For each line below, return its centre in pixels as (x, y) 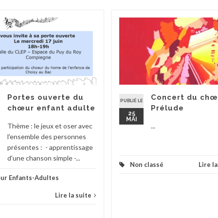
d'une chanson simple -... (44, 158)
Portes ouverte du (45, 97)
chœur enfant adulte (51, 108)
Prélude (167, 108)
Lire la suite (73, 195)
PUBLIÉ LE (131, 101)
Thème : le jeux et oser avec (50, 126)
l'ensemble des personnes (47, 136)
